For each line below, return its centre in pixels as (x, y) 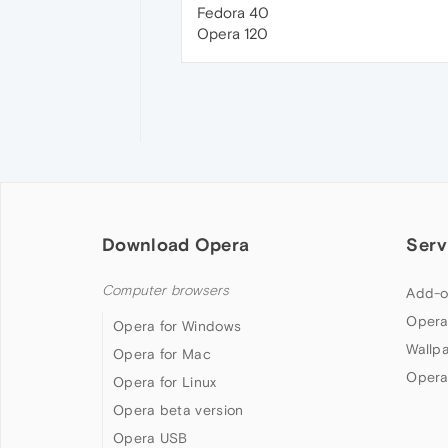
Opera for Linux (165, 382)
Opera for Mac (162, 354)
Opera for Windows (177, 326)
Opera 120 (232, 33)
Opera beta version (178, 410)
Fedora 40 (233, 12)
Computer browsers (166, 291)
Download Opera (176, 245)
